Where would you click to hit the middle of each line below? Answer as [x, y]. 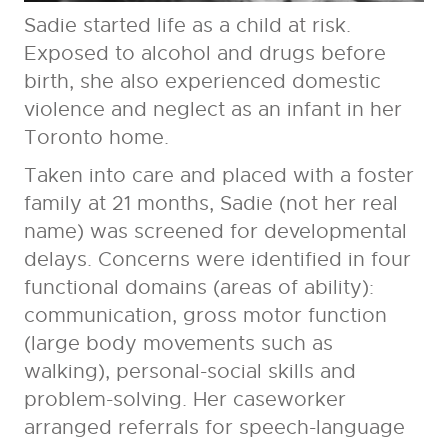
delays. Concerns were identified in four [217, 260]
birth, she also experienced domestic [202, 82]
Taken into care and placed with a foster [218, 176]
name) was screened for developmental [215, 232]
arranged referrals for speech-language [214, 428]
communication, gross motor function [205, 316]
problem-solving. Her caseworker [184, 400]
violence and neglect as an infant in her [212, 110]
